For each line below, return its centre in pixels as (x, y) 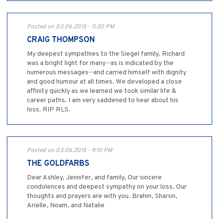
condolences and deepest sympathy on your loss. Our (107, 187)
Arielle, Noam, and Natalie (66, 206)
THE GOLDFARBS (58, 164)
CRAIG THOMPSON (61, 40)
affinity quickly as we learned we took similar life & (102, 91)
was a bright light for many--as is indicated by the (100, 64)
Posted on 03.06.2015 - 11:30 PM (71, 27)
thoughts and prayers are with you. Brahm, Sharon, (102, 197)
